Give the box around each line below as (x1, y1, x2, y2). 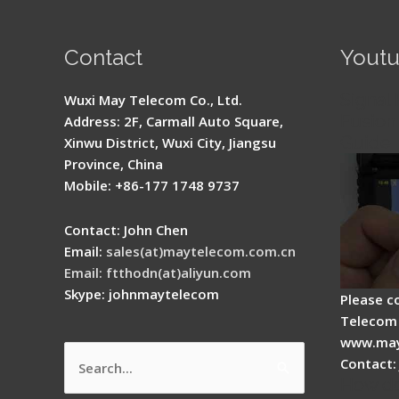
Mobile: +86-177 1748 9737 (64, 175, 240, 194)
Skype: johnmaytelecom (64, 284, 219, 303)
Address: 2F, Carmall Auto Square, (64, 111, 283, 130)
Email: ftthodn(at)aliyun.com (64, 263, 251, 281)
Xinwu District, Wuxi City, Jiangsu (64, 133, 276, 151)
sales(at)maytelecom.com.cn (106, 241, 296, 260)
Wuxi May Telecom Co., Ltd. (64, 90, 242, 109)
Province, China (64, 154, 163, 173)
